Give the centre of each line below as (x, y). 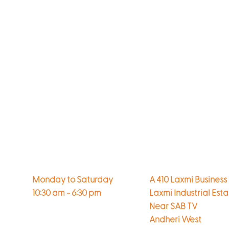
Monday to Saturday (73, 180)
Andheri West (176, 220)
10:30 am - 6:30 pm (67, 193)
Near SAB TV (174, 207)
